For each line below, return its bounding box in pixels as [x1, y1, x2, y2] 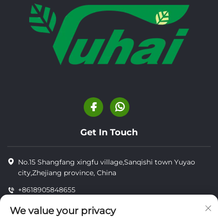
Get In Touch [80, 127, 138, 138]
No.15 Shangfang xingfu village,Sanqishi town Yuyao [18, 158, 195, 167]
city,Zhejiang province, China [18, 168, 116, 178]
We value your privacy [10, 205, 116, 217]
